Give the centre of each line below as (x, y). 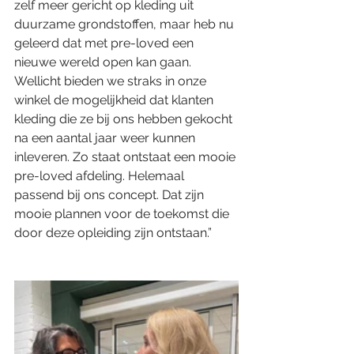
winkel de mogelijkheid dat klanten (115, 100)
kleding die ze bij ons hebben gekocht (125, 119)
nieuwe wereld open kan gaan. (104, 62)
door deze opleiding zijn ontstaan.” (113, 232)
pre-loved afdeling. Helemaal (101, 175)
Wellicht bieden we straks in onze (112, 81)
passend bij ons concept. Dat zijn (111, 194)
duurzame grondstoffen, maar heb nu (126, 24)
